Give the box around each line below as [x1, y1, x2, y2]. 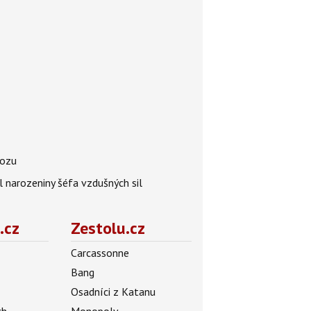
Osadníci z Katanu [70, 285, 155, 299]
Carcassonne [70, 246, 129, 260]
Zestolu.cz [70, 217, 145, 239]
